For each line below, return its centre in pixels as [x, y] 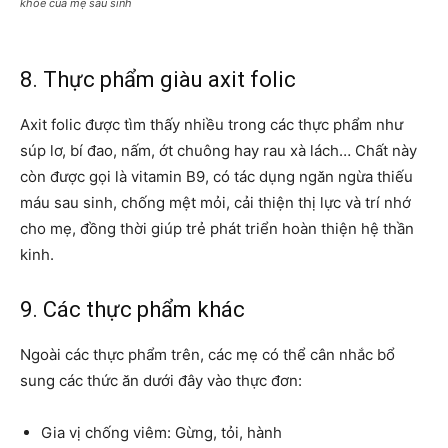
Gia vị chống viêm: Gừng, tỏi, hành [161, 433]
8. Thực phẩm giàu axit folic [158, 80]
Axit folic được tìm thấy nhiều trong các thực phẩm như [211, 125]
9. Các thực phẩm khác [132, 310]
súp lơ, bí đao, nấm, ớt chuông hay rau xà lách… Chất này [218, 151]
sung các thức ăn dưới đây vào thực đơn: [161, 381]
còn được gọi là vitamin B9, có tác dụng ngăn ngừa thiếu [216, 177]
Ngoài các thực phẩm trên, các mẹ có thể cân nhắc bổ [207, 355]
